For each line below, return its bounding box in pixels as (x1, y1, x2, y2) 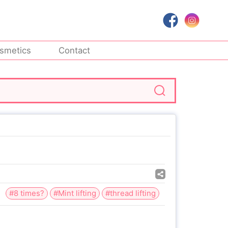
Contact (59, 45, 91, 56)
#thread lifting (105, 188, 156, 198)
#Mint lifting (53, 188, 96, 198)
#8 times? (9, 188, 44, 198)
